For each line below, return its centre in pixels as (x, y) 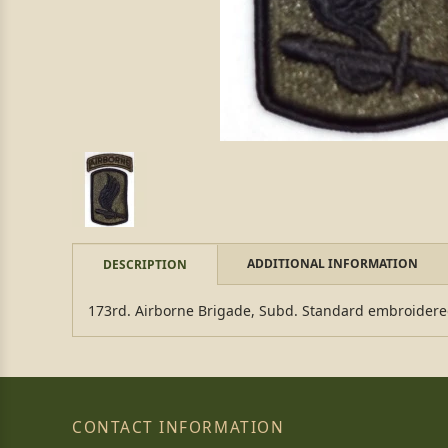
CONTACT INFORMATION (178, 427)
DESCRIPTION (145, 264)
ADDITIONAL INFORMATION (332, 263)
